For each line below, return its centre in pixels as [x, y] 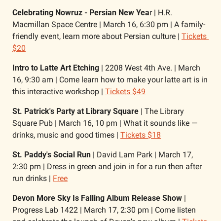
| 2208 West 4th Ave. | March [150, 68]
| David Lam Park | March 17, [142, 155]
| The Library [161, 111]
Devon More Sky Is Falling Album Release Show [97, 198]
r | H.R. [161, 13]
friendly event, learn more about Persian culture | [97, 36]
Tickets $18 [141, 135]
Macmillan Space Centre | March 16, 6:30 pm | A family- [109, 24]
